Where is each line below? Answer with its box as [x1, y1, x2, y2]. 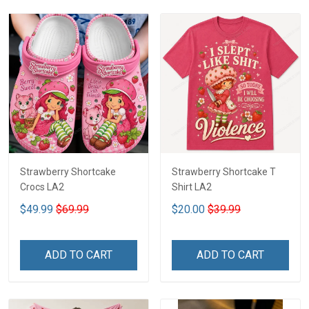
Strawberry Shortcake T [172, 166, 276, 178]
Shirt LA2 [172, 181, 212, 193]
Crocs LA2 [20, 181, 64, 193]
